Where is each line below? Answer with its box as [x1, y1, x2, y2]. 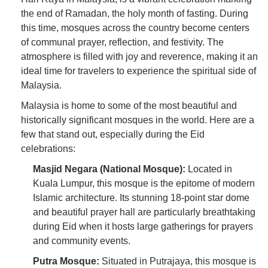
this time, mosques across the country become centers [21, 23, 249, 33]
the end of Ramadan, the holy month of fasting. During [21, 8, 248, 19]
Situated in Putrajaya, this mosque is [99, 256, 256, 267]
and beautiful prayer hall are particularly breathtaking [33, 207, 255, 218]
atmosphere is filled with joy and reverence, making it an [21, 51, 258, 62]
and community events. [33, 236, 130, 246]
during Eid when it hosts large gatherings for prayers [33, 221, 253, 232]
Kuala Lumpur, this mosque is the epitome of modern [33, 178, 255, 189]
